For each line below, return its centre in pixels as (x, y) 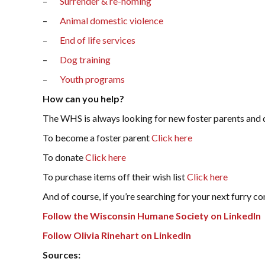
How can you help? (83, 98)
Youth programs (92, 79)
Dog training (85, 59)
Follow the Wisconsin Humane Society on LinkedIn (152, 216)
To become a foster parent (97, 138)
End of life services (98, 40)
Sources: (62, 255)
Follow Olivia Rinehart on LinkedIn (117, 235)
